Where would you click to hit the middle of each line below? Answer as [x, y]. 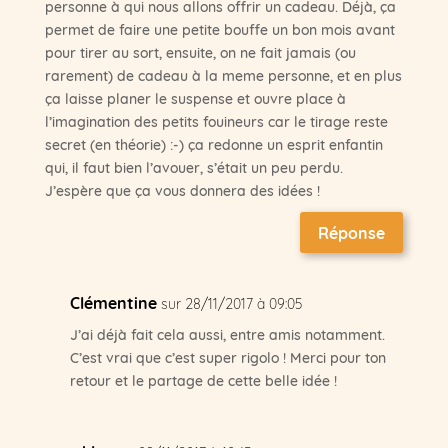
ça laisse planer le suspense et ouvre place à [195, 98]
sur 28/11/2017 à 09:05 [231, 302]
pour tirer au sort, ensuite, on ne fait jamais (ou [200, 52]
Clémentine [113, 301]
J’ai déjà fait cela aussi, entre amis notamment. [227, 333]
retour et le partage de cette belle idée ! [203, 379]
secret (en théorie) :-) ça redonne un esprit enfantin [213, 144]
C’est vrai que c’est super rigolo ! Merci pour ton [227, 356]
